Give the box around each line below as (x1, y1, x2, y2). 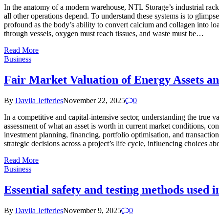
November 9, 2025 (63, 206, 121, 215)
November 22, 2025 (63, 96, 125, 105)
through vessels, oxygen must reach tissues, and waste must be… (4, 29, 204, 38)
